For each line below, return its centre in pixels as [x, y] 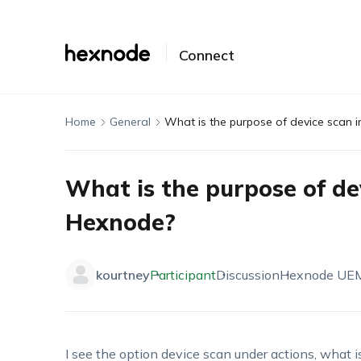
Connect [206, 55]
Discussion [247, 275]
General [130, 122]
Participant [183, 275]
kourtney [122, 275]
